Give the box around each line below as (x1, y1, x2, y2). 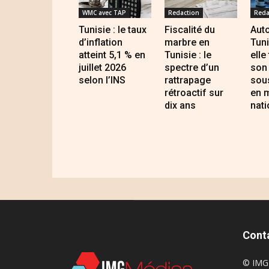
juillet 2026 (79, 62, 126, 74)
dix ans (164, 100, 196, 112)
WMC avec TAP (82, 8, 126, 17)
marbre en (164, 37, 210, 49)
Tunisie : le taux (79, 24, 147, 36)
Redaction (168, 8, 199, 17)
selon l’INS (79, 74, 125, 86)
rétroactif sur (164, 87, 223, 99)
